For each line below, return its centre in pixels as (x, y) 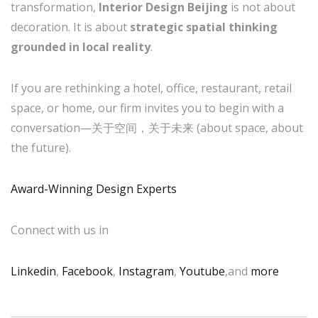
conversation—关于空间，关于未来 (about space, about (157, 127)
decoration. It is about (70, 27)
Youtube (202, 271)
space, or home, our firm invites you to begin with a (147, 108)
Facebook (87, 271)
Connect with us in (60, 230)
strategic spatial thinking (204, 27)
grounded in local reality (81, 46)
